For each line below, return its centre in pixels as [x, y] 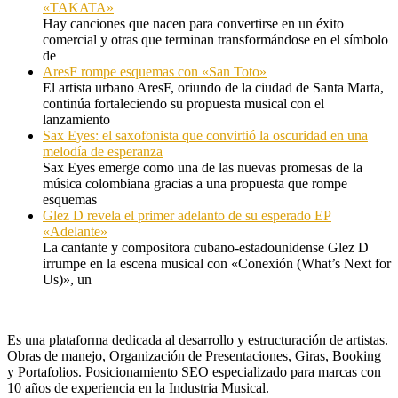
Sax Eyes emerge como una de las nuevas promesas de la [203, 167]
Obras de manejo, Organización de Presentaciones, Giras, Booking [194, 355]
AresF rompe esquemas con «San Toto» [155, 71]
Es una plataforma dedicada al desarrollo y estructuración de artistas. [198, 339]
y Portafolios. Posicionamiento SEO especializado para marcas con [194, 371]
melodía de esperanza [103, 151]
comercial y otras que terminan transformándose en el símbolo [215, 39]
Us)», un [67, 279]
